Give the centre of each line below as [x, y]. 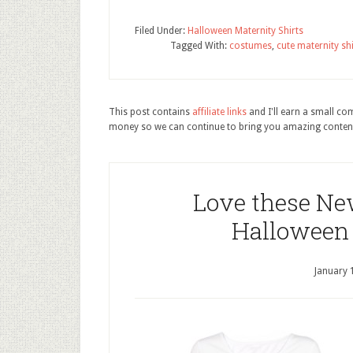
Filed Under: [161, 31]
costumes [251, 46]
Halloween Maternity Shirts [245, 31]
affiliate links [219, 112]
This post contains [150, 112]
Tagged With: [200, 46]
